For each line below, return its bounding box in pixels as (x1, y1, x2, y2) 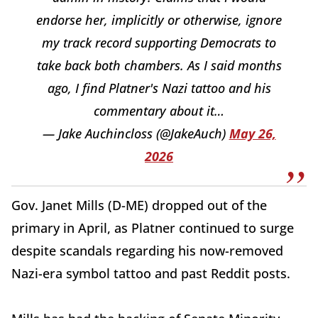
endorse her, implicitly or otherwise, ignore (36, 11, 282, 28)
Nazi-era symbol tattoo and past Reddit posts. (11, 264, 294, 282)
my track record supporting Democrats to (42, 33, 276, 51)
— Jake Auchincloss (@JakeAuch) (42, 124, 229, 142)
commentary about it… (94, 102, 224, 119)
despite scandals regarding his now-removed (11, 241, 283, 259)
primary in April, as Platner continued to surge (11, 219, 294, 236)
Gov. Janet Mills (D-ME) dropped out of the (11, 196, 267, 214)
